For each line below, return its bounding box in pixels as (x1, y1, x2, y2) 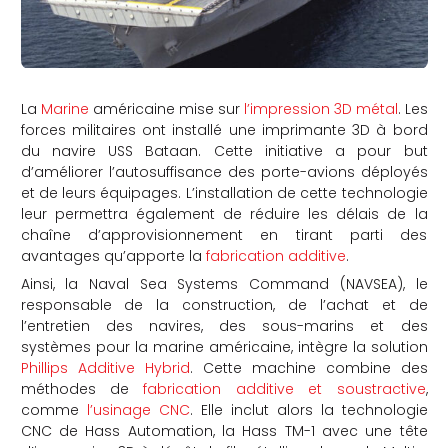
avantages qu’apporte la (20, 245, 206, 266)
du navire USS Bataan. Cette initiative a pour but (20, 140, 428, 161)
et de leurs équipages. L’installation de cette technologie (20, 182, 428, 203)
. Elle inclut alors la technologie (189, 399, 428, 420)
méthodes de (20, 378, 144, 399)
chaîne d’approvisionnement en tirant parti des (20, 224, 428, 245)
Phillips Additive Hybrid (20, 357, 190, 378)
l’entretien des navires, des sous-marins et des (20, 315, 428, 336)
